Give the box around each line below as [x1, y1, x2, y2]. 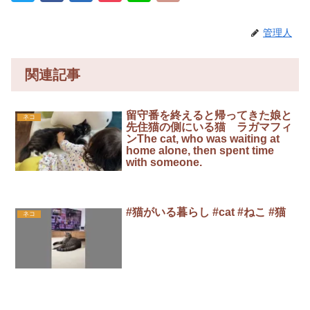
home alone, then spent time [126, 145, 275, 156]
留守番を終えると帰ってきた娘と [126, 109, 293, 121]
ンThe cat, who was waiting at [126, 133, 280, 145]
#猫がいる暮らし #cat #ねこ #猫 [126, 206, 286, 219]
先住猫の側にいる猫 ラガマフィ [126, 121, 293, 133]
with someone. [126, 156, 203, 168]
